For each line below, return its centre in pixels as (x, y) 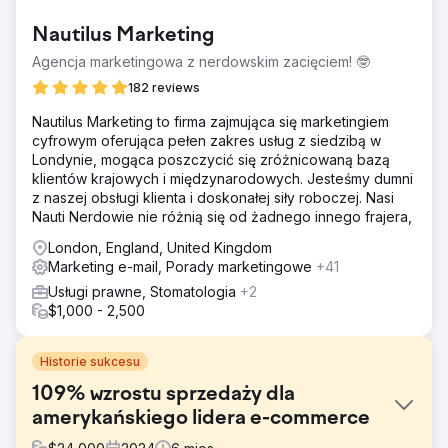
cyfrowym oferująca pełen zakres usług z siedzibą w (206, 140)
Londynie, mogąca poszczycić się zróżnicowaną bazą (211, 159)
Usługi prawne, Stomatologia (144, 291)
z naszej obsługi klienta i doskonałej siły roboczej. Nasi (213, 197)
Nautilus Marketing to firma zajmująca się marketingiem (210, 121)
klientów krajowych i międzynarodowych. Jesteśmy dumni (222, 178)
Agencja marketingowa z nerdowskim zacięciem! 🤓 (201, 61)
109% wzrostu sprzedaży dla (163, 394)
